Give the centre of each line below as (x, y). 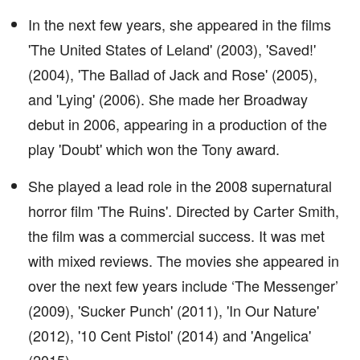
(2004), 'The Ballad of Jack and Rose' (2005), (173, 74)
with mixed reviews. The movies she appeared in (184, 260)
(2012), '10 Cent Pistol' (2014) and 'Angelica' (170, 335)
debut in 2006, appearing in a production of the (178, 124)
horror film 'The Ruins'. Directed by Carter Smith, (184, 211)
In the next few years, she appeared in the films (180, 24)
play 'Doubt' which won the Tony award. (154, 149)
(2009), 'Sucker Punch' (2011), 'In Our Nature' (174, 310)
